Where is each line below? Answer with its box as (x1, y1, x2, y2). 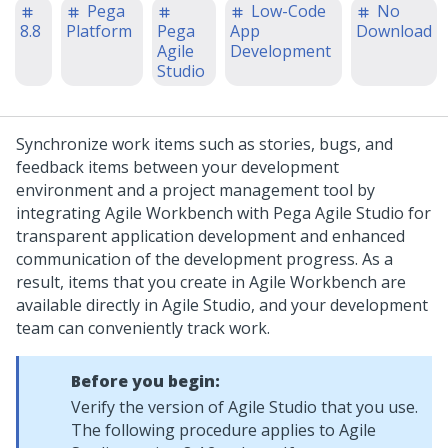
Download (356, 20, 432, 42)
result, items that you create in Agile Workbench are (16, 271, 406, 293)
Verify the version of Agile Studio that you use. (71, 396, 418, 418)
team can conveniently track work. (16, 317, 270, 339)
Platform (66, 20, 132, 42)
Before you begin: (71, 370, 220, 392)
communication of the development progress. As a (16, 248, 393, 270)
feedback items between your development (16, 156, 339, 178)
